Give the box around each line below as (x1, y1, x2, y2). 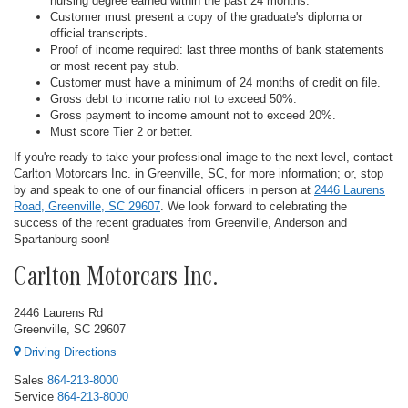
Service (14, 389, 54, 403)
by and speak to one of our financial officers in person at (14, 183, 314, 198)
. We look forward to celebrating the (160, 199, 347, 214)
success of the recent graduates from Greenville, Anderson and (14, 216, 347, 230)
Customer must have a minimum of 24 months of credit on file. (50, 76, 381, 90)
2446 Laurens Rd (14, 306, 103, 321)
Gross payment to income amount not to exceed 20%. (50, 108, 336, 123)
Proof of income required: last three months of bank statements (50, 43, 384, 57)
